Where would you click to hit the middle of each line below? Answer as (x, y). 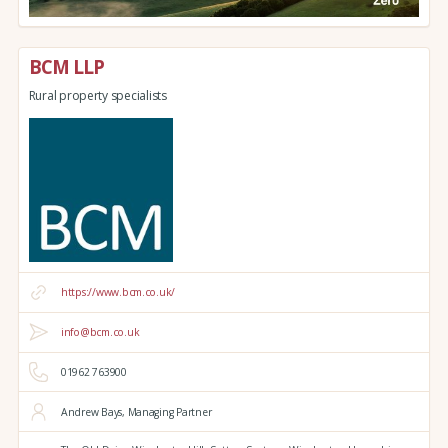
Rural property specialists (97, 95)
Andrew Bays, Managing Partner (136, 411)
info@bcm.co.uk (100, 332)
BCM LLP (66, 67)
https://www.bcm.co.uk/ (118, 292)
